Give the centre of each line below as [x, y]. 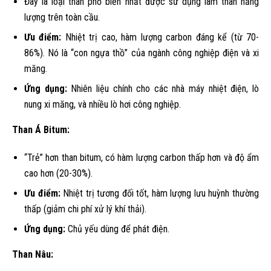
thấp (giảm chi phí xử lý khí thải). [85, 209]
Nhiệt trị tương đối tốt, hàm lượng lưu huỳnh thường [160, 193]
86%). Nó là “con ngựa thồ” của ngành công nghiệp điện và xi [142, 53]
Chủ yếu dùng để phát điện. [117, 229]
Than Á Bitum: [41, 130]
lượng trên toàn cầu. [62, 17]
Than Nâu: [33, 254]
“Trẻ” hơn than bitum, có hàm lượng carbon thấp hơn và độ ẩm [142, 158]
